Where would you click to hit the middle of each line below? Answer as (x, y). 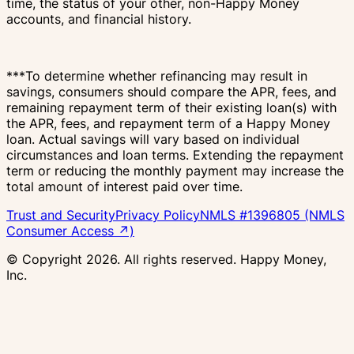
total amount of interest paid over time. (126, 187)
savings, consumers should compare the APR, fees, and (171, 92)
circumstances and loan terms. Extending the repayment (175, 155)
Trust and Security (61, 215)
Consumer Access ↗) (70, 231)
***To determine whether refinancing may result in (157, 76)
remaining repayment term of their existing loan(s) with (171, 108)
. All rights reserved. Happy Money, (222, 260)
